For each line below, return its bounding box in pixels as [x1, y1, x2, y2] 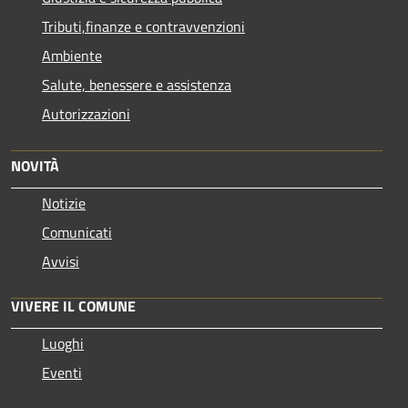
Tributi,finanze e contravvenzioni [42, 15, 245, 37]
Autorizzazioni [42, 102, 130, 125]
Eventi [42, 361, 82, 383]
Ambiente [42, 44, 102, 66]
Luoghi [42, 331, 84, 354]
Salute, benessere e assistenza [42, 73, 231, 96]
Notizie [42, 191, 86, 214]
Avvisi [42, 250, 79, 272]
